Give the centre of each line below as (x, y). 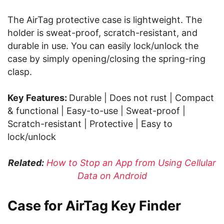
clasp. (20, 72)
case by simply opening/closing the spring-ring (106, 59)
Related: (26, 163)
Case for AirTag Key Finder (94, 206)
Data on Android (112, 176)
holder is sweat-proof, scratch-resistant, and (102, 33)
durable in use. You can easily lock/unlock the (103, 46)
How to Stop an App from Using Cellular (131, 163)
